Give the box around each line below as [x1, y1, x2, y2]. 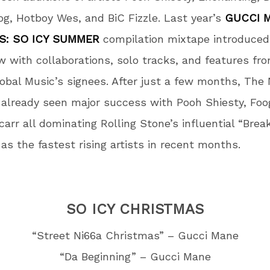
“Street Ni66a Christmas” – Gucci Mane [31, 229, 239, 242]
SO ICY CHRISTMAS [66, 201, 204, 218]
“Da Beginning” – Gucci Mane [59, 250, 211, 263]
